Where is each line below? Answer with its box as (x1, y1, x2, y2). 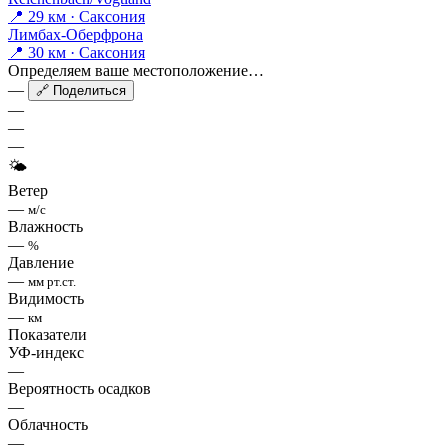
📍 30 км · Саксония (8, 44, 145, 62)
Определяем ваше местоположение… (8, 62, 264, 80)
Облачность (8, 416, 88, 434)
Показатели (8, 326, 87, 344)
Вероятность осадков (8, 380, 151, 398)
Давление (8, 254, 74, 272)
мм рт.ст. (28, 274, 76, 290)
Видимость (8, 290, 84, 308)
